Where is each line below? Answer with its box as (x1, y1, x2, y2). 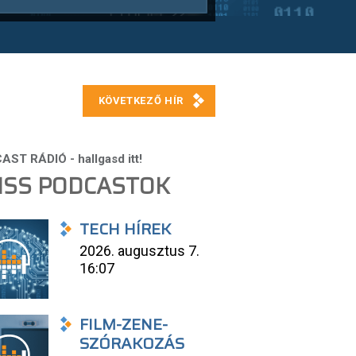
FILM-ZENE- (79, 311, 168, 337)
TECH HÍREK (79, 216, 172, 242)
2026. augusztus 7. (79, 242, 200, 259)
